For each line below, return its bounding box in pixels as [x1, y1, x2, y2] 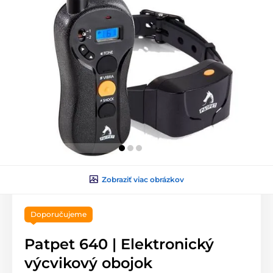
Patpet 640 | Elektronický [24, 235, 214, 253]
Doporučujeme [30, 209, 87, 219]
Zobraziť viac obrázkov [101, 174, 184, 184]
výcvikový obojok [24, 253, 152, 272]
